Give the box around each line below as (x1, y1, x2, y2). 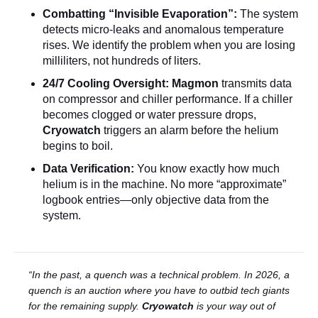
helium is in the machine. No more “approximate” (43, 178, 286, 190)
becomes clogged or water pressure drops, (43, 109, 256, 121)
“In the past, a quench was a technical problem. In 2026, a (28, 269, 290, 280)
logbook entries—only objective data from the (43, 194, 269, 206)
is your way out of (194, 300, 275, 312)
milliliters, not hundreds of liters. (43, 55, 201, 67)
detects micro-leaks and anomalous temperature (43, 23, 284, 35)
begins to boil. (43, 140, 113, 152)
